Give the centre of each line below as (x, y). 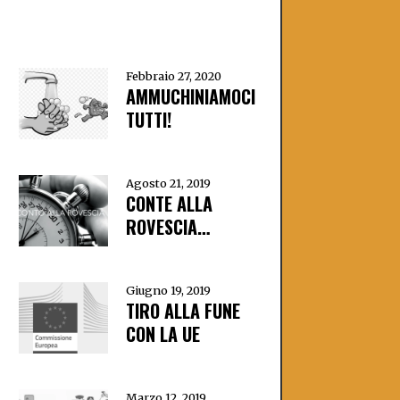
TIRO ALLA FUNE (183, 311)
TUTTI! (148, 120)
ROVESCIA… (167, 227)
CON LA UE (162, 334)
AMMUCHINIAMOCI (190, 96)
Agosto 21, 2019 (168, 183)
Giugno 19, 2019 (168, 290)
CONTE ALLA (169, 204)
